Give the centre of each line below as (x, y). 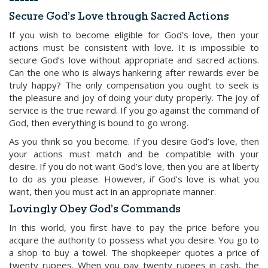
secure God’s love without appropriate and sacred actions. (134, 60)
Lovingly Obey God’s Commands (95, 210)
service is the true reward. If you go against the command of (134, 110)
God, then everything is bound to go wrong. (99, 123)
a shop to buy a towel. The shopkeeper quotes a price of (134, 252)
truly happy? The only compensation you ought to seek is (134, 85)
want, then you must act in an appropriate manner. (112, 191)
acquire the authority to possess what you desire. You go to (134, 240)
